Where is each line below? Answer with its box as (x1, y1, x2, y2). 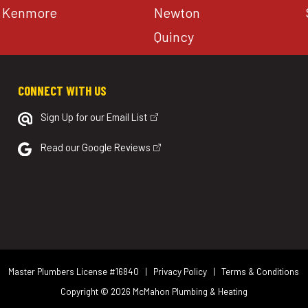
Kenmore (1, 4, 57, 21)
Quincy (154, 27, 195, 45)
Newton (154, 4, 201, 21)
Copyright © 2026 (60, 286, 133, 298)
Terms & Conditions (221, 266, 300, 278)
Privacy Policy (153, 266, 208, 278)
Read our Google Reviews (40, 141, 151, 154)
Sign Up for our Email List (41, 111, 148, 124)
